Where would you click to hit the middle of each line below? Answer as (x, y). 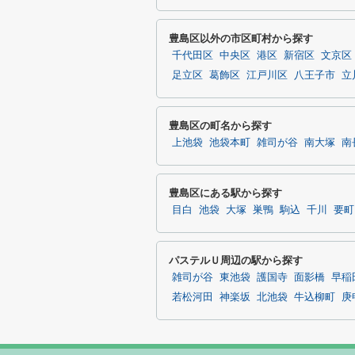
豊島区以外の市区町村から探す (241, 38)
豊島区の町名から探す (220, 126)
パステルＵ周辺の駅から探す (236, 260)
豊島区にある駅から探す (225, 193)
